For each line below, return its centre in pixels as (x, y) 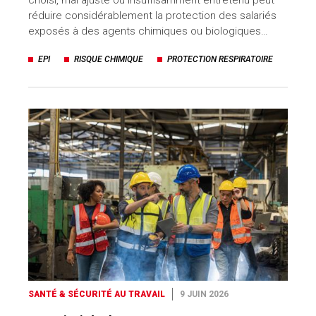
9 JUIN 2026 (204, 294)
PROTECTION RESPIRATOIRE (220, 59)
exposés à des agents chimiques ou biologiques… (148, 31)
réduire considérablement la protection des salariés (152, 15)
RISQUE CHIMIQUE (109, 59)
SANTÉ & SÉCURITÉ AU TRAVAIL (97, 294)
